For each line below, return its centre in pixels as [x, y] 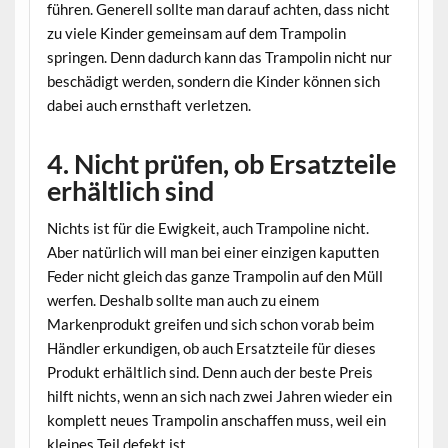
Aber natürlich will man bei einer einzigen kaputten [212, 251]
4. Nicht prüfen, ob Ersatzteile [221, 164]
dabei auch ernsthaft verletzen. [148, 105]
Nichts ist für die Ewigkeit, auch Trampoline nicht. [207, 227]
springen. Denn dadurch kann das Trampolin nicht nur [219, 57]
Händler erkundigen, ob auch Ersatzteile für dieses [211, 347]
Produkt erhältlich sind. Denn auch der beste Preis [209, 371]
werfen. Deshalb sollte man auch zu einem [182, 299]
